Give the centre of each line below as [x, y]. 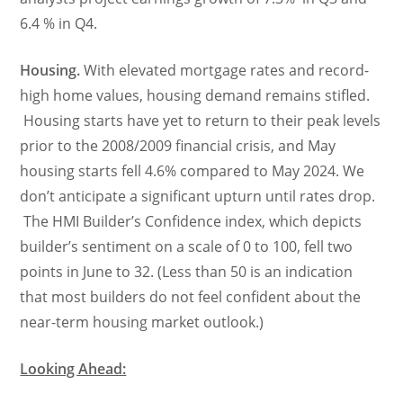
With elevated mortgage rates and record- [225, 70]
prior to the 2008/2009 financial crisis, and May [178, 146]
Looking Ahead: [73, 369]
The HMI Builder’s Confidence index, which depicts [191, 221]
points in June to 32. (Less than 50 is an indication [187, 272]
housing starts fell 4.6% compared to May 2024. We [193, 171]
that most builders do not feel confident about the [191, 297]
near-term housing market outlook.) [144, 322]
